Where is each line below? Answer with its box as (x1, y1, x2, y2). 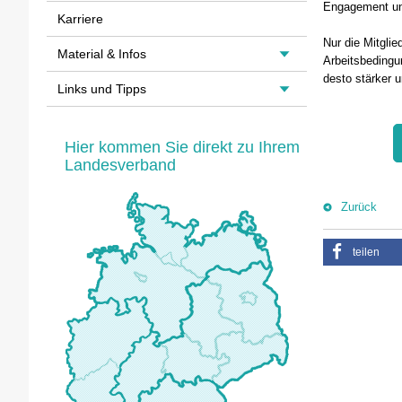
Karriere (57, 12, 103, 26)
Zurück (341, 199, 377, 214)
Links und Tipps (57, 82, 146, 96)
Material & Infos (57, 47, 146, 61)
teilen (353, 245, 380, 258)
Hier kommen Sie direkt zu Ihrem (65, 138, 300, 156)
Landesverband (65, 156, 176, 174)
